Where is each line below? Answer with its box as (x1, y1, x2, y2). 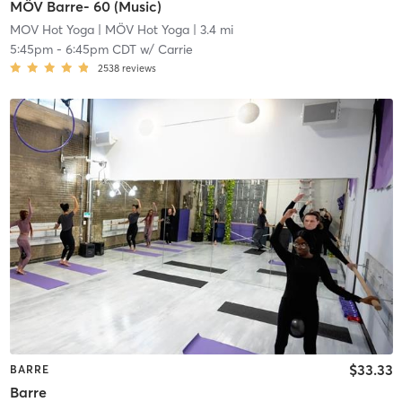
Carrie (157, 41, 193, 58)
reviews (121, 62, 156, 75)
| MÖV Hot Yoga (93, 22, 189, 39)
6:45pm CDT (65, 41, 136, 58)
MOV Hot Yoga (9, 22, 94, 39)
